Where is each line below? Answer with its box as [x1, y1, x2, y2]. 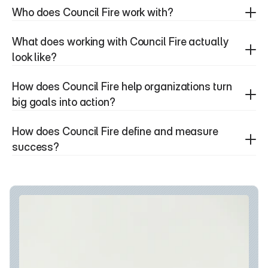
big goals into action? [12, 96, 115, 109]
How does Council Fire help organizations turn [12, 80, 232, 93]
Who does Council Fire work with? [12, 6, 173, 19]
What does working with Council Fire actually [12, 35, 229, 48]
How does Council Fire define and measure [12, 125, 218, 138]
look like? [12, 51, 57, 64]
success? [12, 141, 60, 154]
